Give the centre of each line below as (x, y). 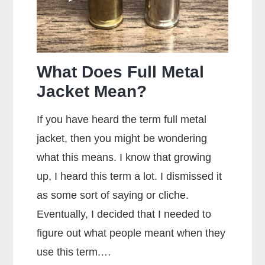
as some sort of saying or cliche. (113, 195)
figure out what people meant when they (131, 233)
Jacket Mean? (92, 91)
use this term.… (74, 252)
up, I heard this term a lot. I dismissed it (130, 176)
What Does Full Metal (121, 72)
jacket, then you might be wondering (122, 138)
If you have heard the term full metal (122, 119)
